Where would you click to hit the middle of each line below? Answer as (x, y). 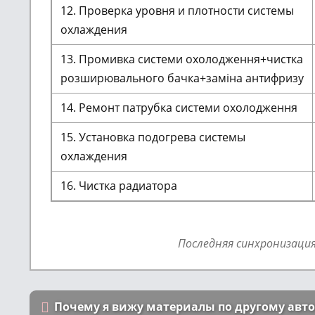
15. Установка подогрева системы (153, 137)
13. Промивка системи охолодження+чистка (182, 59)
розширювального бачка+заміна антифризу (182, 78)
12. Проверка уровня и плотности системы (177, 11)
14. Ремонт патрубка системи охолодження (179, 108)
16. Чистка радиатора (119, 186)
